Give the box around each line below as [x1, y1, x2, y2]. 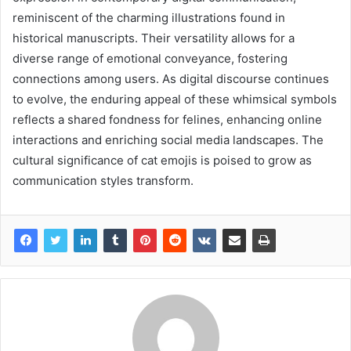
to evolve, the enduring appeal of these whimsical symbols [13, 92, 337, 107]
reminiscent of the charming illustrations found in [13, 10, 285, 26]
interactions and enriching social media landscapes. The [13, 132, 324, 148]
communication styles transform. [13, 173, 194, 189]
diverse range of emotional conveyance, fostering [13, 51, 288, 67]
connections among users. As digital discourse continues [13, 71, 329, 87]
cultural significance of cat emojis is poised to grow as [13, 153, 312, 168]
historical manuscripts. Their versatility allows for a [13, 31, 295, 46]
